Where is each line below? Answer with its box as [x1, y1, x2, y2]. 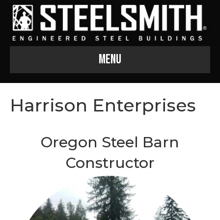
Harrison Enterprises [10, 94, 196, 116]
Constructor [65, 153, 155, 172]
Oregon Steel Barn [41, 133, 179, 151]
